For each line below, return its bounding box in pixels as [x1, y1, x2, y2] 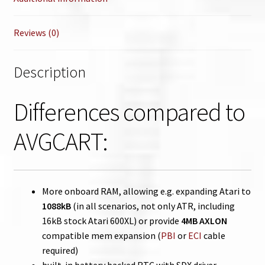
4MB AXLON [180, 214, 227, 227]
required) [41, 244, 78, 256]
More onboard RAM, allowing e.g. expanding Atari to [41, 185, 251, 197]
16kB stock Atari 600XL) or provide [41, 214, 181, 227]
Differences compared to [13, 96, 245, 128]
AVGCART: [13, 126, 108, 157]
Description [13, 63, 86, 82]
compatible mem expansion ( [41, 229, 161, 241]
